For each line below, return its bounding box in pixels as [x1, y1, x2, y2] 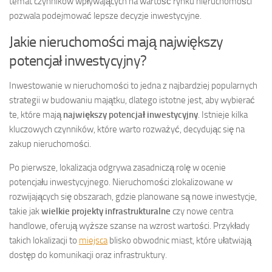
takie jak [9, 205, 41, 217]
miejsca [79, 234, 107, 246]
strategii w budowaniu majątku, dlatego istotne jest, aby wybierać [9, 94, 255, 106]
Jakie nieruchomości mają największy [9, 32, 223, 50]
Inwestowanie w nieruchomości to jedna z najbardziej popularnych [9, 80, 257, 91]
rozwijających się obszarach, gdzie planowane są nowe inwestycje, [9, 191, 257, 202]
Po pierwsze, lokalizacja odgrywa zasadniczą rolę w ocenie [9, 161, 226, 173]
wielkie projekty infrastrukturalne [41, 205, 171, 217]
